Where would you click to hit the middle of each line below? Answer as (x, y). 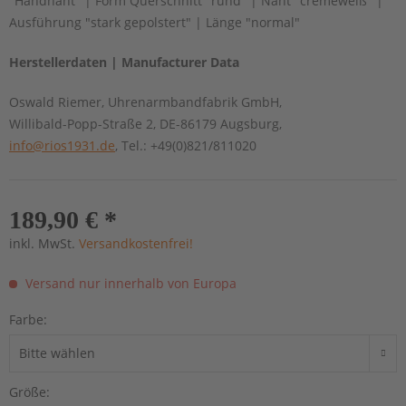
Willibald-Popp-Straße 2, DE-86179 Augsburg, (145, 123)
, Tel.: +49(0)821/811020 (186, 145)
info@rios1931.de (62, 145)
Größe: (29, 391)
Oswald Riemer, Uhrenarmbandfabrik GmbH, (145, 101)
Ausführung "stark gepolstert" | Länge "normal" (155, 22)
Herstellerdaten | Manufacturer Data (124, 62)
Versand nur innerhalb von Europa (129, 283)
